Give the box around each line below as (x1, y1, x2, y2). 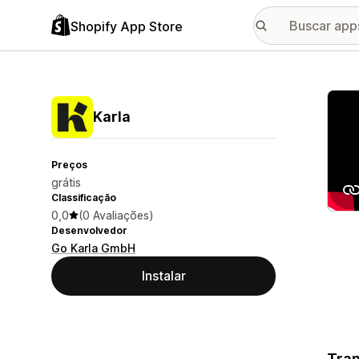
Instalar (141, 268, 186, 284)
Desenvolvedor (51, 224, 127, 236)
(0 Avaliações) (79, 208, 154, 222)
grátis (51, 175, 81, 189)
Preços (51, 159, 87, 171)
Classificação (51, 192, 116, 204)
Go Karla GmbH (51, 241, 135, 255)
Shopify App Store (71, 18, 183, 34)
